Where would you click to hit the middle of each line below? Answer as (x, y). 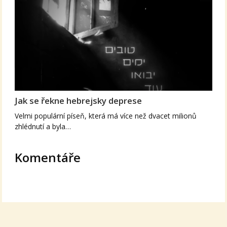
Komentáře (48, 157)
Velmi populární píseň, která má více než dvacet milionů (106, 116)
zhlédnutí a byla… (43, 126)
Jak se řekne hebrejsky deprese (79, 100)
